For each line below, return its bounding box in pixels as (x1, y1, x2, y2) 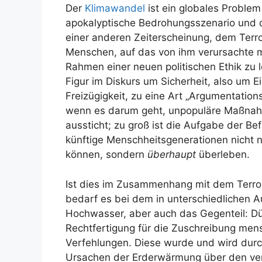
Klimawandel (85, 2, 145, 14)
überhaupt (147, 149, 196, 160)
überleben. (196, 149, 250, 160)
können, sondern (65, 149, 147, 160)
